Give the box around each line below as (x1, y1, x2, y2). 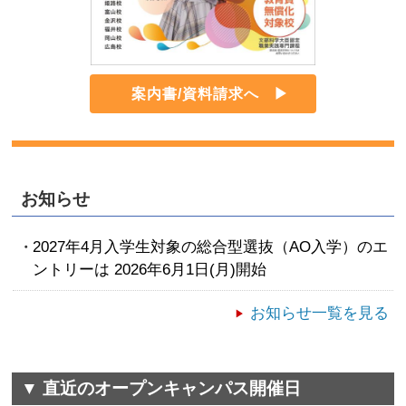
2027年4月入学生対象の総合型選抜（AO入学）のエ (32, 238, 388, 256)
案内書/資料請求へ (130, 86, 259, 102)
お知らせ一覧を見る (249, 304, 389, 323)
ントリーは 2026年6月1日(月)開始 (32, 261, 266, 279)
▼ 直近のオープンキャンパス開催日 (21, 379, 302, 399)
